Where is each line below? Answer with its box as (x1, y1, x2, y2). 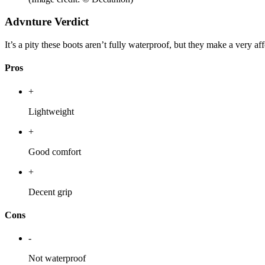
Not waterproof (28, 253, 86, 264)
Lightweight (28, 106, 74, 117)
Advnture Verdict (5, 15, 89, 28)
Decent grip (28, 186, 72, 197)
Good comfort (28, 146, 81, 157)
